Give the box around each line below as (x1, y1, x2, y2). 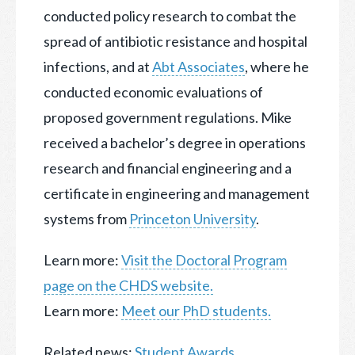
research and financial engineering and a (44, 158, 292, 177)
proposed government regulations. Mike (44, 108, 292, 126)
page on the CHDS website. (44, 276, 213, 294)
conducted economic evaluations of (44, 82, 263, 101)
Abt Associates (152, 57, 245, 75)
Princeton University (129, 209, 256, 227)
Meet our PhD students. (121, 301, 271, 319)
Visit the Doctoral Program (121, 250, 287, 269)
